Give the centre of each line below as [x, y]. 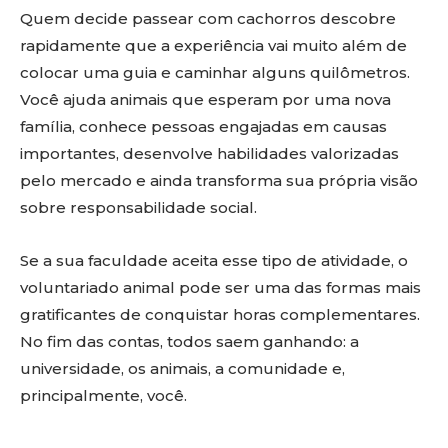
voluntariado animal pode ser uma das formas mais [220, 287]
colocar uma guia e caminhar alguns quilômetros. [215, 72]
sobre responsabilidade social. [138, 207]
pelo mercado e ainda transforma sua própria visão [219, 180]
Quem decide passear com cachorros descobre [208, 18]
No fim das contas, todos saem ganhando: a [189, 341]
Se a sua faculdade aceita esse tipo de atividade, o [214, 260]
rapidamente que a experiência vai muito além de [213, 45]
